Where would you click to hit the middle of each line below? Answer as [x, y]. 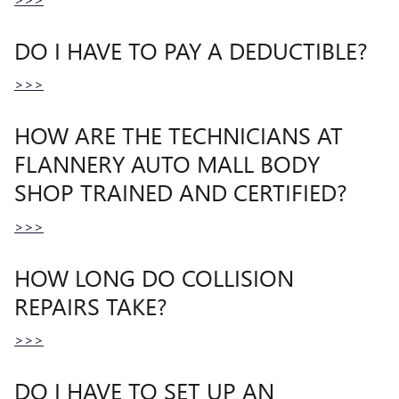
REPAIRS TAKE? [91, 305]
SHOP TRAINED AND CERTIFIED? [181, 191]
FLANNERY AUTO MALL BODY [167, 163]
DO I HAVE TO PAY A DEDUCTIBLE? [191, 49]
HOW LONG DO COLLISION [154, 277]
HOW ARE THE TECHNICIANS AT [179, 134]
